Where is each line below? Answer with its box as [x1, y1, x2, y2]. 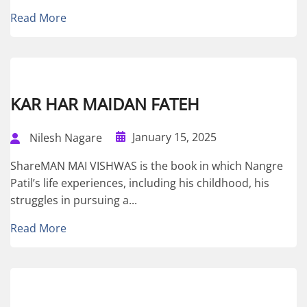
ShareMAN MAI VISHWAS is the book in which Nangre [10, 158, 283, 174]
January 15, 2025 [132, 130, 217, 145]
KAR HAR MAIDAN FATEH [10, 93, 199, 116]
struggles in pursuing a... [10, 193, 137, 208]
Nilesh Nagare [29, 130, 102, 146]
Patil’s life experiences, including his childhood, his [10, 175, 269, 191]
